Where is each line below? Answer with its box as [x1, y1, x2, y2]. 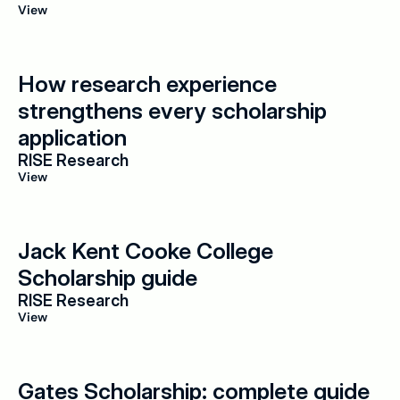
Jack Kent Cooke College [18, 237, 273, 264]
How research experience [18, 71, 277, 97]
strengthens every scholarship [18, 97, 327, 124]
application [18, 124, 127, 151]
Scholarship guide [18, 264, 197, 291]
